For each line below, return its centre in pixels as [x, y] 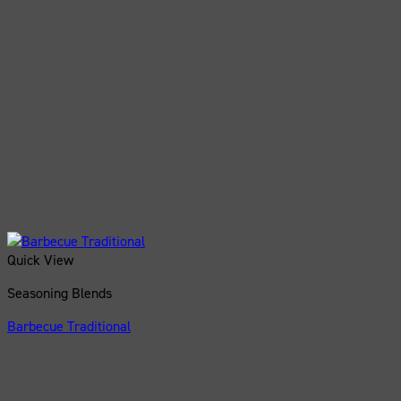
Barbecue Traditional [69, 326]
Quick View [40, 260]
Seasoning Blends [60, 293]
